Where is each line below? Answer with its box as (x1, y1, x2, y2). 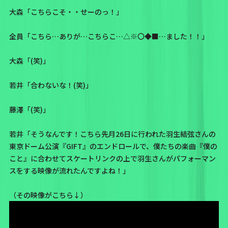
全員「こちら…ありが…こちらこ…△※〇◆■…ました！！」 (9, 31, 209, 42)
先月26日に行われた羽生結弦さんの (101, 129, 216, 139)
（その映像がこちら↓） (9, 190, 88, 201)
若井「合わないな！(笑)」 (9, 80, 93, 91)
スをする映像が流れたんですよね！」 (9, 165, 130, 176)
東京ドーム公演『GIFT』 (9, 141, 90, 152)
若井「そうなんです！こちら (9, 129, 101, 139)
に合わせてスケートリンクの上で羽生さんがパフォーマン (30, 153, 216, 164)
